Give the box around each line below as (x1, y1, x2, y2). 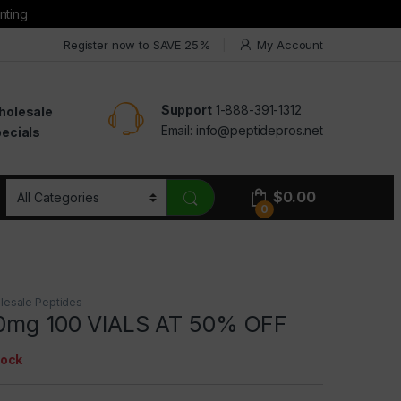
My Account (257, 37, 323, 52)
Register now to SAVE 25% (64, 37, 210, 52)
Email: (160, 122, 196, 138)
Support (160, 101, 212, 117)
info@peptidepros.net (195, 122, 323, 138)
